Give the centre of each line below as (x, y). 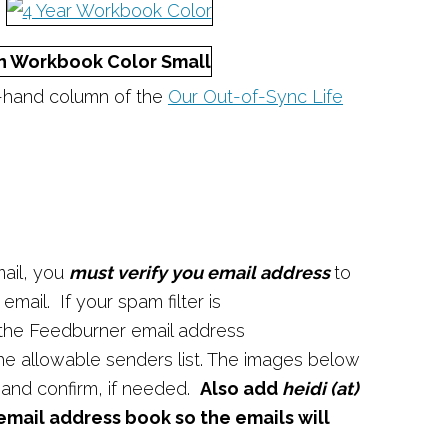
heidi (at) (318, 389)
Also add (239, 389)
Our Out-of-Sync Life (255, 97)
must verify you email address (201, 273)
